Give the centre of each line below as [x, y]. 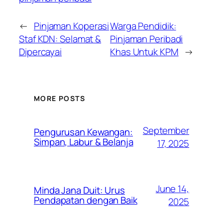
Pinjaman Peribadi [147, 39]
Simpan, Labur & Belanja [84, 142]
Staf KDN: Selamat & [60, 39]
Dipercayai [41, 52]
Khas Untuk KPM [144, 52]
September [166, 131]
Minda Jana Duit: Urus [79, 190]
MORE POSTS [59, 98]
